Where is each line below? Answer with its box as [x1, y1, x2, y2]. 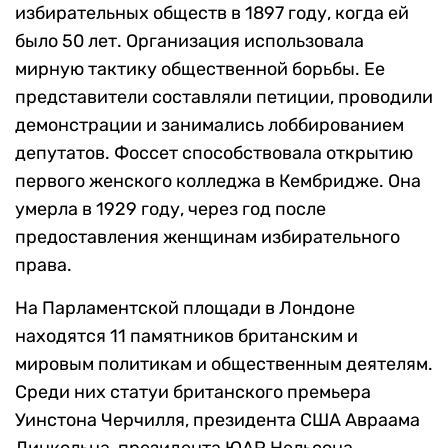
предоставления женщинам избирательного [15, 226, 400, 249]
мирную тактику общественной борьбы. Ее [15, 58, 385, 81]
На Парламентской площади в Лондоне [15, 297, 355, 320]
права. [15, 254, 72, 277]
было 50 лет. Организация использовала [15, 30, 364, 53]
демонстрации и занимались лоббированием [15, 114, 404, 137]
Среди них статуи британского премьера [15, 381, 371, 404]
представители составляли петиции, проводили [15, 86, 433, 109]
